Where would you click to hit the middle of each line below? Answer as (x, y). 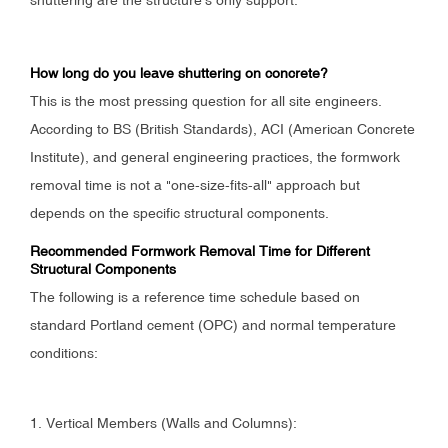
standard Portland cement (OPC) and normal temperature (213, 324)
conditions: (64, 352)
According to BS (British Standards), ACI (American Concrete (222, 128)
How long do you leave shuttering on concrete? (179, 72)
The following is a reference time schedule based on (195, 296)
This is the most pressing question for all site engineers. (206, 100)
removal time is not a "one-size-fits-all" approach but (195, 184)
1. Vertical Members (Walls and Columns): (163, 422)
